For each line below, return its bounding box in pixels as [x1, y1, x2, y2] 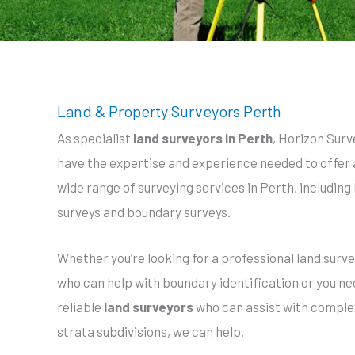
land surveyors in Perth [133, 130, 273, 146]
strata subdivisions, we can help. [57, 323, 244, 340]
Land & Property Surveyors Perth [57, 101, 281, 120]
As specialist [57, 130, 133, 146]
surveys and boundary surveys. [57, 204, 231, 219]
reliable [57, 299, 101, 315]
